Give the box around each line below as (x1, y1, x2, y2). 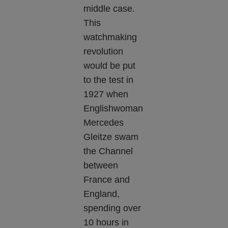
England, (83, 189, 120, 199)
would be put (83, 61, 136, 71)
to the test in (83, 75, 134, 85)
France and (83, 175, 130, 185)
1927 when (83, 89, 129, 100)
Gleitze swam (83, 132, 139, 142)
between (83, 160, 119, 171)
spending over (83, 203, 141, 214)
